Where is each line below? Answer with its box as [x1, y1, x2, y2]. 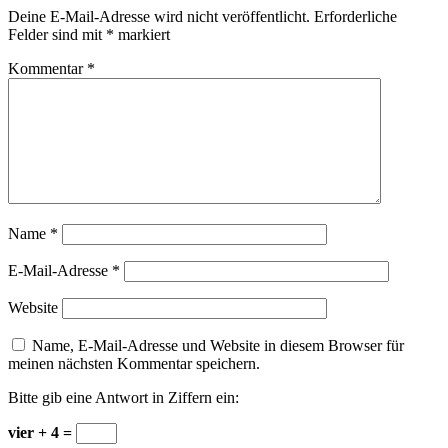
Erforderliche [314, 8, 397, 26]
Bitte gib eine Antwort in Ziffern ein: [8, 389, 239, 407]
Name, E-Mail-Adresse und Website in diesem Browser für [32, 337, 404, 355]
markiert [114, 26, 170, 44]
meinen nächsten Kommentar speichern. [8, 355, 260, 373]
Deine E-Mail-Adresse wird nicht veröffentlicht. [8, 8, 310, 26]
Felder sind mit [8, 26, 106, 44]
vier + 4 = [8, 424, 76, 442]
